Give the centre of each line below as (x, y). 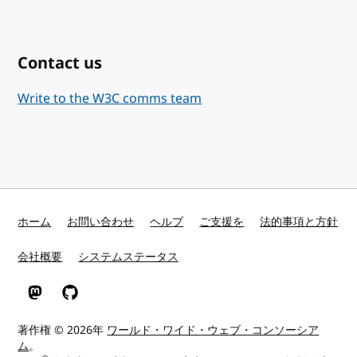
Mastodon (54, 300)
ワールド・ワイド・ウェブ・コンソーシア (213, 330)
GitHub (81, 300)
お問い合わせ (101, 222)
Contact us (60, 63)
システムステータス (129, 257)
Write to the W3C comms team (110, 98)
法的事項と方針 (299, 222)
